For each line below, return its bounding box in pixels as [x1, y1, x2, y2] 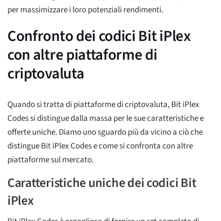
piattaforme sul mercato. [7, 153, 94, 166]
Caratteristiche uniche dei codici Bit [7, 173, 196, 192]
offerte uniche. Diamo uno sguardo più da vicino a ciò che [7, 126, 203, 138]
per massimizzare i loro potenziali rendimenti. [7, 3, 163, 16]
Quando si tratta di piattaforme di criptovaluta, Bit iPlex [7, 98, 199, 110]
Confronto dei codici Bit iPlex [7, 25, 191, 47]
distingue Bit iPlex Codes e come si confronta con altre [7, 140, 193, 152]
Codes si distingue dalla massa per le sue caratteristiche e [7, 112, 204, 124]
